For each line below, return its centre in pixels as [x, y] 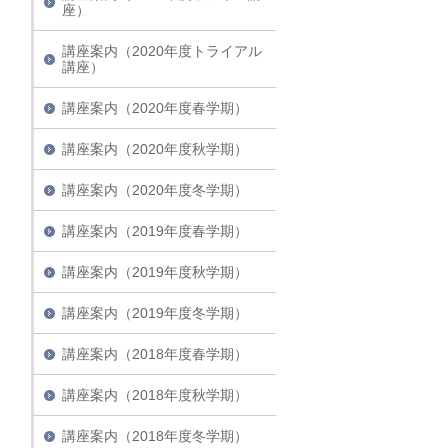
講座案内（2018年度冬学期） [155, 436]
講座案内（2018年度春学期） [155, 354]
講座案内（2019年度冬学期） [155, 313]
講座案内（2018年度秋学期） [155, 395]
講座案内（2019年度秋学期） [155, 272]
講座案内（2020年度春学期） [155, 108]
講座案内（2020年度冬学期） [155, 190]
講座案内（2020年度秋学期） [155, 149]
